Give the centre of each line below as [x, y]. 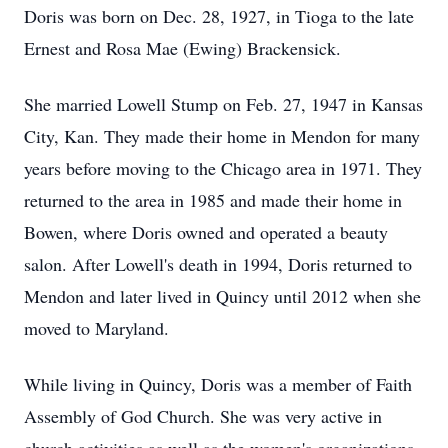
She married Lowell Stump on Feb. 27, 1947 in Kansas [223, 104]
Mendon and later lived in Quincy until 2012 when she [222, 296]
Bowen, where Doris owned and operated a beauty [206, 232]
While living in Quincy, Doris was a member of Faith [218, 384]
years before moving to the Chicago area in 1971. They [223, 168]
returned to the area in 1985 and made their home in [213, 200]
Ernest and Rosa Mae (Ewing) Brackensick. [182, 48]
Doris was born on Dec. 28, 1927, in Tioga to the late [219, 16]
